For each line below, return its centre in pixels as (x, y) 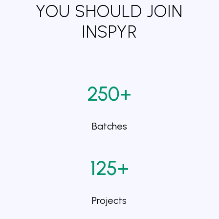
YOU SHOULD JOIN (109, 11)
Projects (109, 201)
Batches (109, 126)
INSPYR (109, 32)
